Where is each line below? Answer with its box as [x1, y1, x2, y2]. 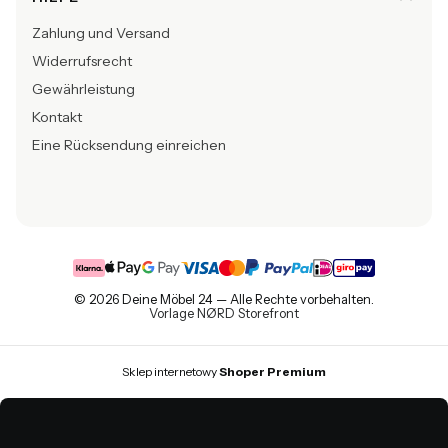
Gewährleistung [32, 80, 135, 99]
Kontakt [32, 108, 82, 127]
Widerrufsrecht [32, 52, 132, 71]
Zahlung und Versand [32, 24, 170, 43]
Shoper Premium [219, 364, 326, 380]
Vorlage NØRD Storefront [149, 306, 299, 322]
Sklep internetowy [122, 364, 219, 380]
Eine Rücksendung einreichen [32, 136, 226, 155]
